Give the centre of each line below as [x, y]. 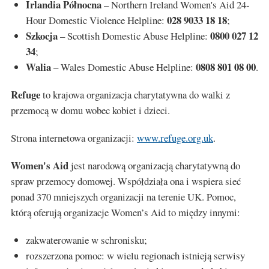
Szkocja [42, 36]
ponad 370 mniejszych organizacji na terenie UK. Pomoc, [123, 197]
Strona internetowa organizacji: [74, 138]
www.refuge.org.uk [175, 138]
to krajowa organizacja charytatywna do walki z [135, 95]
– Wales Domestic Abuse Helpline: [123, 67]
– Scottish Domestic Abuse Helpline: [134, 36]
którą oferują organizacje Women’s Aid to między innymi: [125, 213]
